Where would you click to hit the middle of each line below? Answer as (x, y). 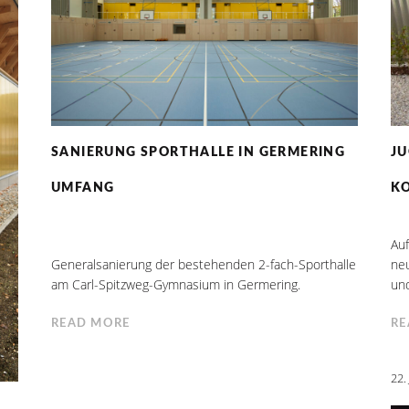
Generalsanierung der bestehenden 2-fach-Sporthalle (203, 265)
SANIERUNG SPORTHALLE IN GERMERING (198, 153)
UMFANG (83, 189)
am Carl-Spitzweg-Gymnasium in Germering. (175, 285)
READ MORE (90, 324)
